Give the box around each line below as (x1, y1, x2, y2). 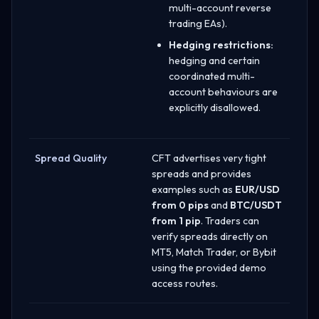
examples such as (152, 182, 235, 196)
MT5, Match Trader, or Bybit (152, 245, 276, 258)
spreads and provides (152, 167, 251, 180)
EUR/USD (235, 182, 280, 196)
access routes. (152, 276, 218, 290)
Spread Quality (35, 151, 107, 164)
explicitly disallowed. (169, 100, 261, 114)
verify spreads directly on (152, 229, 268, 243)
